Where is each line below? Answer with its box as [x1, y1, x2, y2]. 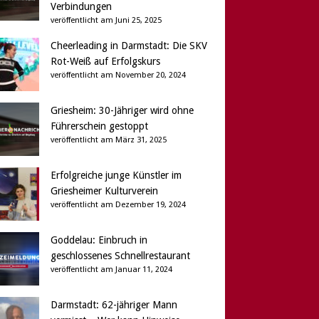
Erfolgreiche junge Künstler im [50, 169, 182, 182]
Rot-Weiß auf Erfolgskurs [50, 56, 160, 68]
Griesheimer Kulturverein [50, 185, 158, 197]
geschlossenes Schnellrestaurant [50, 250, 190, 262]
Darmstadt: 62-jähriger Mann [50, 299, 177, 311]
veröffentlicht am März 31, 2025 [50, 135, 167, 145]
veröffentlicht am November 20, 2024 [50, 70, 186, 80]
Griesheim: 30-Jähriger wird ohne [50, 105, 194, 117]
